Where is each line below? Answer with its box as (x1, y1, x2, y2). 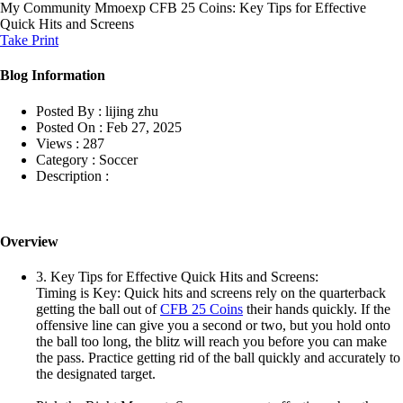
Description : (36, 167, 109, 184)
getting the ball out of (36, 301, 160, 318)
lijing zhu (105, 103, 158, 119)
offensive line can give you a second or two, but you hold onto (36, 318, 390, 334)
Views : (36, 135, 79, 151)
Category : (36, 151, 95, 167)
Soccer (99, 151, 138, 167)
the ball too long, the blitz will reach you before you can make (36, 334, 387, 350)
